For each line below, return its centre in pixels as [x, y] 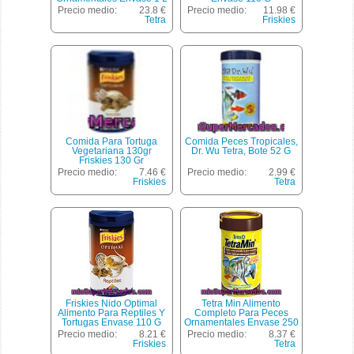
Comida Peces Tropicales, [241, 142]
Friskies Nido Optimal [112, 304]
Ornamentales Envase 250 [241, 323]
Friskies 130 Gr [112, 161]
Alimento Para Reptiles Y [112, 313]
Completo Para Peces [241, 313]
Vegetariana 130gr [111, 151]
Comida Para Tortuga [112, 142]
